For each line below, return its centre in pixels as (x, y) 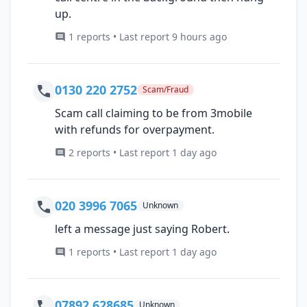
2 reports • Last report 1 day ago (143, 152)
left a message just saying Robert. (142, 229)
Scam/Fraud (165, 89)
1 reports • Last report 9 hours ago (148, 36)
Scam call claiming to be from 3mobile (153, 113)
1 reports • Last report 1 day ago (143, 251)
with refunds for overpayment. (135, 129)
